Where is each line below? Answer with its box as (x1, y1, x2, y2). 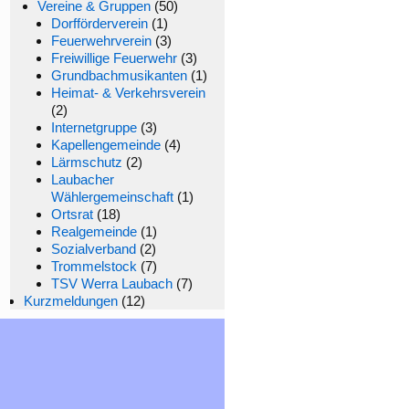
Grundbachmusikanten (51, 68, 187, 83)
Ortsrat (51, 206, 93, 222)
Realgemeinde (51, 224, 137, 239)
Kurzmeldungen (24, 293, 118, 309)
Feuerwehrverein (51, 33, 152, 48)
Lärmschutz (51, 154, 122, 170)
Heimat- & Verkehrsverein (51, 85, 205, 100)
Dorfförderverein (51, 16, 148, 31)
